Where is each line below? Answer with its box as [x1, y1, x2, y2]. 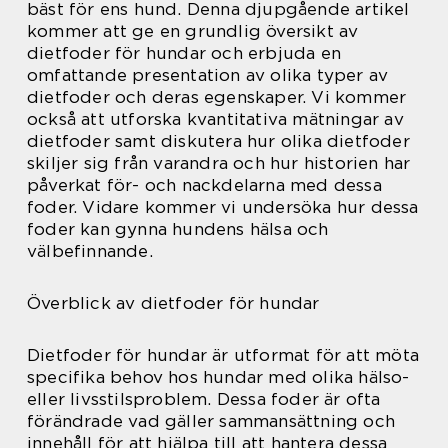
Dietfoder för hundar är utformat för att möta [27, 345, 420, 366]
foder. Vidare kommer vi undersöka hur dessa [27, 197, 419, 218]
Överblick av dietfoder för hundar [27, 293, 320, 314]
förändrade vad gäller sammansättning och [27, 411, 396, 432]
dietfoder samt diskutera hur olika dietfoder [27, 131, 410, 152]
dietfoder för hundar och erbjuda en [27, 43, 341, 64]
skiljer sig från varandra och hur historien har [27, 153, 411, 174]
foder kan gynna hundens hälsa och [27, 219, 329, 240]
